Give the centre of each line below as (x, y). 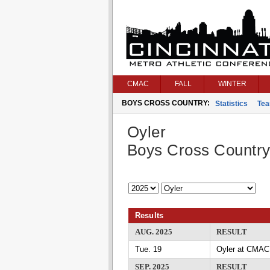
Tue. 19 (148, 249)
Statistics (231, 104)
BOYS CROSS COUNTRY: (165, 103)
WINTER (232, 84)
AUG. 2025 (153, 232)
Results (149, 215)
